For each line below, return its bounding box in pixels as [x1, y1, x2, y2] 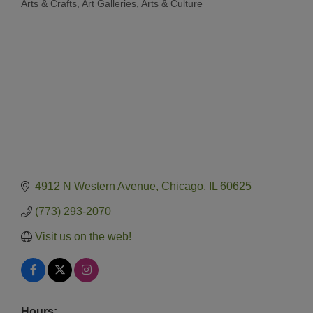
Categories [20, 7, 68, 18]
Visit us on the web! [35, 231, 131, 243]
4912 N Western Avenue [35, 180, 156, 193]
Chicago [161, 180, 203, 193]
